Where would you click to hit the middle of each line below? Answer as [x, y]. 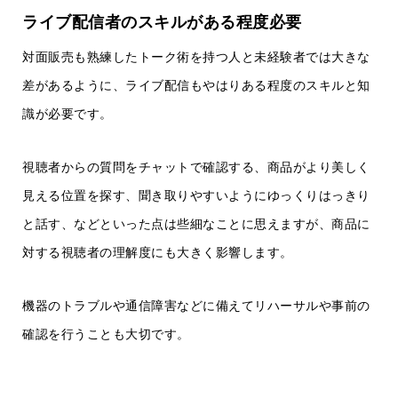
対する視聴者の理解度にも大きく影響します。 [158, 253]
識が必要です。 [68, 114]
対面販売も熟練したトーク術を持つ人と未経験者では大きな [196, 57]
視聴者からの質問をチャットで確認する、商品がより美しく [196, 167]
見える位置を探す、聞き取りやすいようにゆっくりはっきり [196, 196]
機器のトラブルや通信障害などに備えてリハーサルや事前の [196, 306]
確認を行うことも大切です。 [106, 334]
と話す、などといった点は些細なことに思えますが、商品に [196, 224]
